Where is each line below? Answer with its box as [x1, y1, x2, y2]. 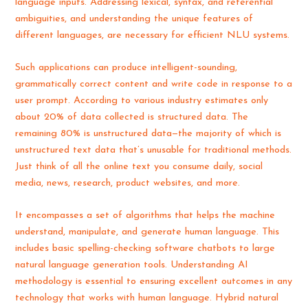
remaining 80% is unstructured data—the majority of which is [15, 129, 282, 140]
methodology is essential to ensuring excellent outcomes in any [15, 276, 293, 287]
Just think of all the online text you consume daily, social [15, 162, 263, 173]
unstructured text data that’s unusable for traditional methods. [15, 145, 292, 156]
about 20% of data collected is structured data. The [15, 112, 249, 123]
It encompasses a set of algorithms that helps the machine [15, 210, 276, 221]
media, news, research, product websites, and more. [15, 178, 241, 189]
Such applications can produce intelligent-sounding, [15, 63, 238, 74]
